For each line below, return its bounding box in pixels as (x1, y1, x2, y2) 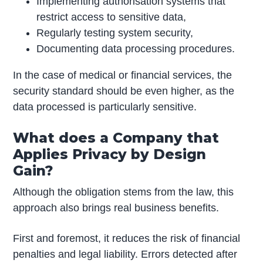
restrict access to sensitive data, (36, 11, 187, 23)
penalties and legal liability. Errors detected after (13, 248, 238, 260)
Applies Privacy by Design (13, 145, 207, 163)
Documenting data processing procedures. (36, 43, 235, 55)
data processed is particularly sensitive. (13, 101, 197, 113)
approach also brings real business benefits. (13, 201, 220, 214)
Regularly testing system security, (36, 27, 194, 39)
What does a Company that (13, 129, 220, 146)
